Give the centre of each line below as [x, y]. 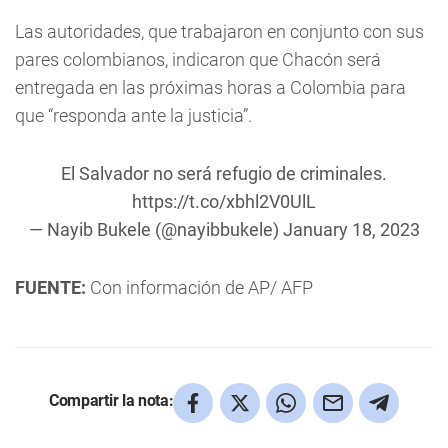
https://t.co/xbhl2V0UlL [224, 201]
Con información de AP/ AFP [199, 287]
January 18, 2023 [351, 229]
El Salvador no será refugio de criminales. [224, 173]
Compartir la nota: [111, 400]
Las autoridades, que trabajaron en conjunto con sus [219, 31]
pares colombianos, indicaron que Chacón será [198, 59]
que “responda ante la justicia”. [133, 115]
